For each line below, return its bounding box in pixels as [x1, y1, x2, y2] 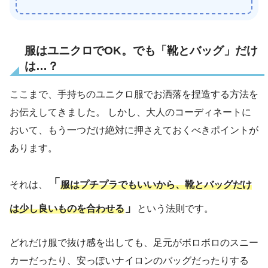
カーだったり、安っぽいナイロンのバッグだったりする [10, 255, 249, 266]
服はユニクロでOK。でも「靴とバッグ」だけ [25, 44, 258, 57]
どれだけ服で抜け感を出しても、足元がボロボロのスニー [10, 237, 258, 248]
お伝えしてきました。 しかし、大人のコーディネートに [10, 107, 251, 117]
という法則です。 [137, 203, 214, 214]
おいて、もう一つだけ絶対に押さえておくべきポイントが [10, 125, 258, 135]
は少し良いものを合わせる [10, 203, 124, 214]
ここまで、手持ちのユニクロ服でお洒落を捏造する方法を [10, 89, 258, 99]
